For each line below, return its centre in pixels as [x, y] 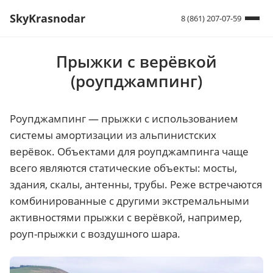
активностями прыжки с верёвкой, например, [126, 217]
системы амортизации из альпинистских [113, 135]
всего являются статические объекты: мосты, [123, 168]
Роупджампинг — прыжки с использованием [124, 119]
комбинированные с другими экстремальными [129, 201]
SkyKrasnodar [48, 18]
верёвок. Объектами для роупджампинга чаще [129, 151]
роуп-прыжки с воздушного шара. [95, 234]
